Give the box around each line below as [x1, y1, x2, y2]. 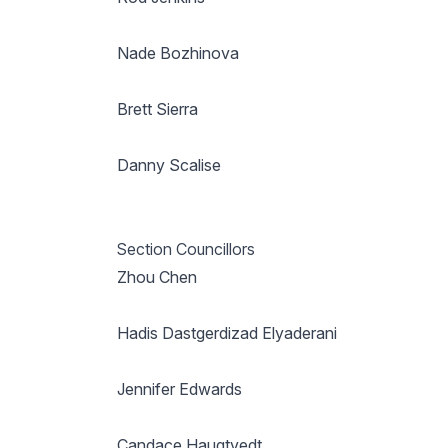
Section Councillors [116, 239, 255, 259]
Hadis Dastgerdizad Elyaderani [116, 323, 337, 343]
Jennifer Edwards [116, 379, 242, 399]
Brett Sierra [116, 99, 198, 119]
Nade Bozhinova [116, 43, 239, 63]
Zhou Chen [116, 267, 197, 287]
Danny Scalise [116, 155, 221, 175]
